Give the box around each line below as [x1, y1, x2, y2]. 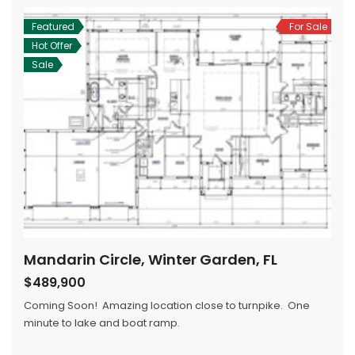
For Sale [289, 20, 327, 33]
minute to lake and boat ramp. [24, 315, 180, 330]
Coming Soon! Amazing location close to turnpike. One [24, 298, 310, 313]
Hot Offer [32, 39, 72, 52]
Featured [32, 20, 74, 33]
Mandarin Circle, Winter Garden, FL [24, 250, 277, 269]
